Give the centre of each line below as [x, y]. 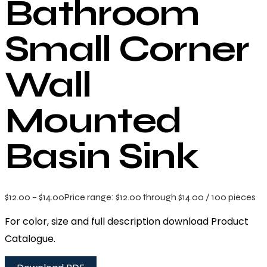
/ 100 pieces [231, 197]
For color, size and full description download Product [127, 222]
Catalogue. [30, 239]
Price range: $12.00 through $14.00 [134, 197]
